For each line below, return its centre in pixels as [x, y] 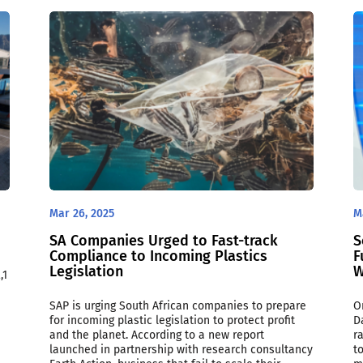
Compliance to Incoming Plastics [159, 256]
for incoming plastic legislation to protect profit [173, 321]
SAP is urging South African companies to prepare [178, 306]
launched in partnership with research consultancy [181, 350]
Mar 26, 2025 [82, 214]
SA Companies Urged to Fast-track [164, 241]
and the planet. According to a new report [157, 335]
